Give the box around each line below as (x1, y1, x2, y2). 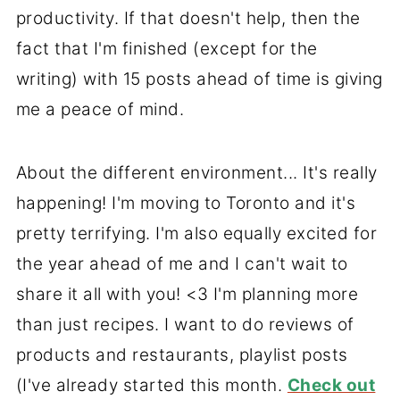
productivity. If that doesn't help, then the (15, 7, 361, 29)
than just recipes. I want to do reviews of (15, 313, 354, 335)
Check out (287, 374, 376, 396)
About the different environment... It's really (15, 162, 378, 183)
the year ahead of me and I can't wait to (15, 253, 348, 274)
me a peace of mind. (15, 98, 185, 120)
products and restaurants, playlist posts (15, 344, 348, 365)
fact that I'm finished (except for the (15, 37, 318, 59)
